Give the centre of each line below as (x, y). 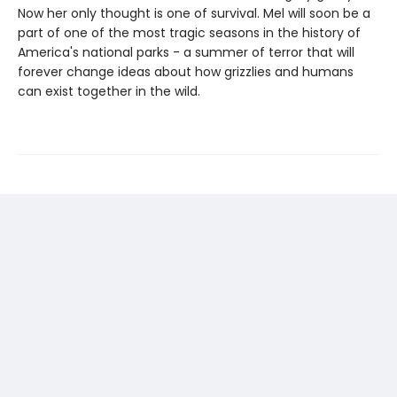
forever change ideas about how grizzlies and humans (186, 71)
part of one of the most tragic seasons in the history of (189, 32)
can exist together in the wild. (109, 91)
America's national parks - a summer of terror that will (186, 52)
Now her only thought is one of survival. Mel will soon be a (194, 13)
